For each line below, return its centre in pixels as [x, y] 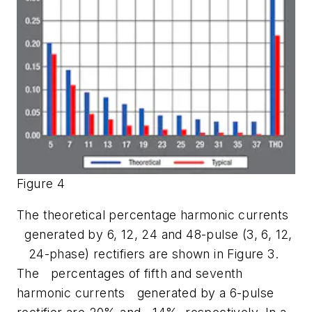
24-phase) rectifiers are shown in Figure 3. [148, 254]
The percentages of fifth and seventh [130, 274]
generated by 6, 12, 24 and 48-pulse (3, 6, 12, [155, 235]
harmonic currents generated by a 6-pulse [146, 293]
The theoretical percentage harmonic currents [153, 215]
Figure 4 [41, 183]
